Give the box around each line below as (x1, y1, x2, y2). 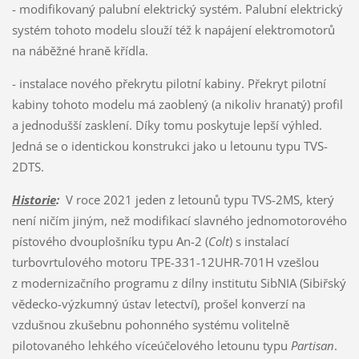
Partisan (290, 337, 334, 353)
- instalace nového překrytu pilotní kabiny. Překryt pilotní (11, 75, 326, 91)
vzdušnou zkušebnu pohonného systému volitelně (11, 316, 289, 333)
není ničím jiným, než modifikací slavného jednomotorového (11, 212, 347, 228)
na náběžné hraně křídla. (11, 42, 148, 58)
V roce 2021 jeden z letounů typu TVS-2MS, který (58, 191, 334, 208)
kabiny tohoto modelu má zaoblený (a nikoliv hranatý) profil (11, 95, 343, 112)
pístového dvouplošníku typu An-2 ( (11, 232, 208, 249)
